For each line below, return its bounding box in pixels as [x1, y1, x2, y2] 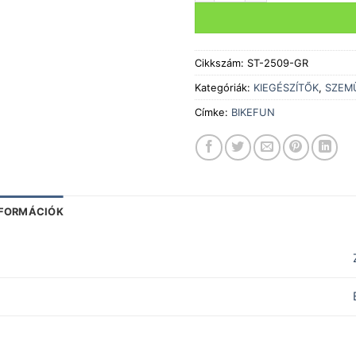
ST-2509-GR [246, 56, 308, 70]
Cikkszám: [194, 56, 247, 70]
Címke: [194, 106, 231, 119]
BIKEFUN [230, 106, 275, 119]
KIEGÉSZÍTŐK [253, 81, 319, 95]
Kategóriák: [194, 81, 253, 95]
